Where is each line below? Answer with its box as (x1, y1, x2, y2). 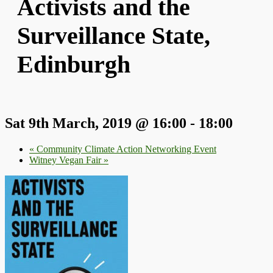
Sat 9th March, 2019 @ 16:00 (5, 115, 186, 131)
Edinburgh (17, 51, 130, 78)
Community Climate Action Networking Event (34, 143, 216, 154)
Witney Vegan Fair (29, 154, 104, 165)
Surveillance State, (17, 22, 210, 49)
